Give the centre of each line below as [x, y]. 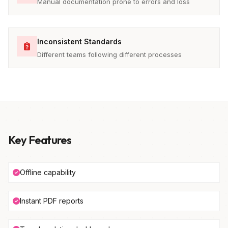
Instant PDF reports [52, 201]
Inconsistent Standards [79, 41]
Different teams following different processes [109, 54]
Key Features [40, 140]
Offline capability [48, 172]
